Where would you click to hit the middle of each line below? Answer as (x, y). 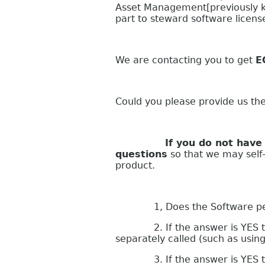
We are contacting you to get (185, 60)
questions (141, 154)
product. (135, 166)
